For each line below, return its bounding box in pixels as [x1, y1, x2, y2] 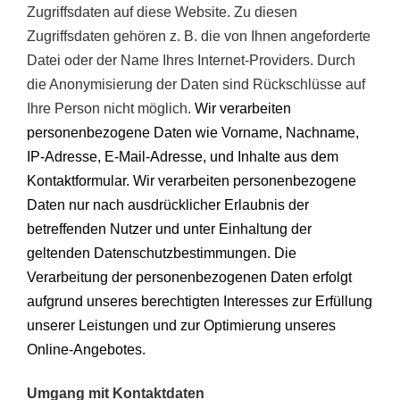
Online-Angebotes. [27, 342, 146, 358]
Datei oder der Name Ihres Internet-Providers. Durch [27, 53, 355, 69]
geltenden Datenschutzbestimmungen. [27, 246, 274, 262]
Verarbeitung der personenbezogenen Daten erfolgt [27, 270, 352, 286]
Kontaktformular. [27, 173, 133, 189]
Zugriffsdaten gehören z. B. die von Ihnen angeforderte [27, 29, 371, 45]
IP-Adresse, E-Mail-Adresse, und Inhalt [27, 149, 272, 165]
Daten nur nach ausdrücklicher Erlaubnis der [27, 197, 309, 213]
